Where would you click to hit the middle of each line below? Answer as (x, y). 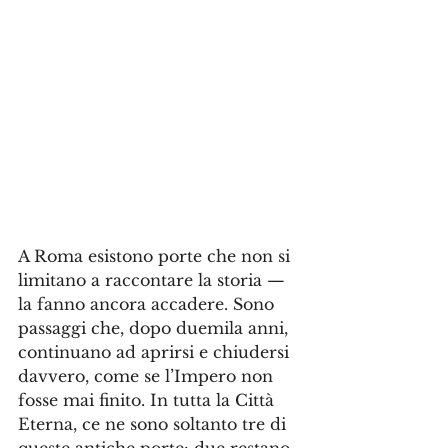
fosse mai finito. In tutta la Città (148, 400)
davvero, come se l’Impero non (148, 376)
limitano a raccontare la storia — (154, 280)
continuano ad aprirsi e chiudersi (156, 352)
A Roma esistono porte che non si (156, 256)
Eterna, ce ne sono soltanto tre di (154, 424)
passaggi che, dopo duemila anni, (155, 328)
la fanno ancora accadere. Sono (148, 304)
